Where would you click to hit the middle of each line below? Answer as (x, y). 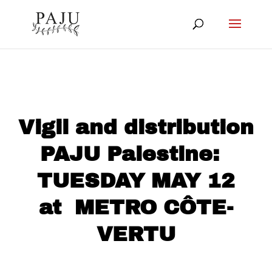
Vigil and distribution (136, 127)
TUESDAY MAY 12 (136, 181)
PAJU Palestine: (136, 154)
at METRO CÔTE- (136, 207)
